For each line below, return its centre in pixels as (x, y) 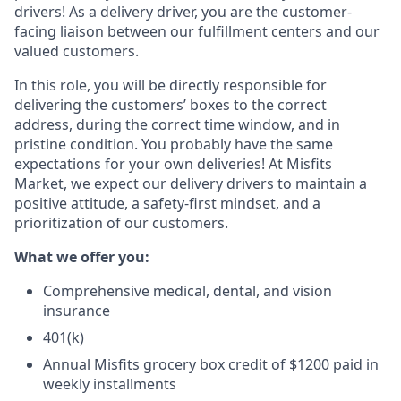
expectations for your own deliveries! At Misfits (173, 164)
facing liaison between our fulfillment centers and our (197, 31)
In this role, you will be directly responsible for (171, 85)
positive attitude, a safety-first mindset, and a (167, 203)
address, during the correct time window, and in (177, 124)
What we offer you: (82, 257)
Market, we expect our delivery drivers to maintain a (191, 183)
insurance (77, 311)
